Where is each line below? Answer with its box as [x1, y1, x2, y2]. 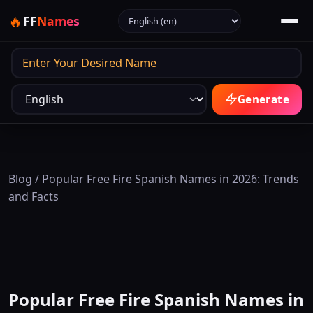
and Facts [8, 189, 59, 204]
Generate [237, 92, 289, 106]
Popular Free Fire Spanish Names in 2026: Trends [42, 171, 299, 187]
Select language [117, 9, 201, 24]
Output [10, 48, 49, 63]
